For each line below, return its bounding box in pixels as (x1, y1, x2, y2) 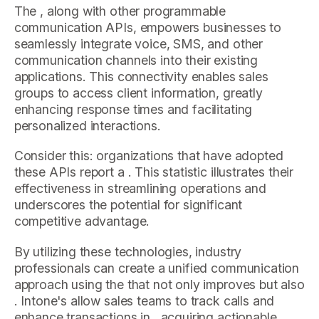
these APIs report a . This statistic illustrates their (14, 164, 294, 180)
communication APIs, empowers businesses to (14, 19, 282, 35)
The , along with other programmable (14, 3, 226, 19)
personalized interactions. (14, 117, 161, 133)
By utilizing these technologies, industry (14, 244, 242, 260)
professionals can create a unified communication (14, 261, 300, 276)
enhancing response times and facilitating (14, 101, 253, 117)
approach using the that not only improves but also (14, 277, 305, 293)
